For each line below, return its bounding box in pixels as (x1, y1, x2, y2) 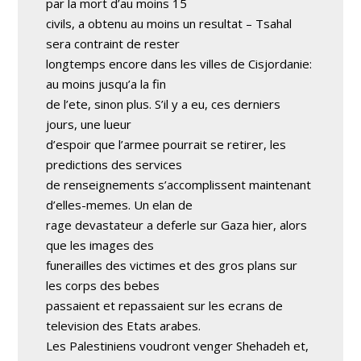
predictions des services (46, 156, 183, 172)
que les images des (46, 236, 155, 253)
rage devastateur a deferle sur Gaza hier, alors (46, 216, 308, 233)
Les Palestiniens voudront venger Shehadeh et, (46, 337, 309, 354)
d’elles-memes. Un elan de (46, 196, 193, 213)
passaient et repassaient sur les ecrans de (46, 297, 284, 313)
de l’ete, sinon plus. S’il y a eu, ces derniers (46, 95, 281, 112)
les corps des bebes (46, 276, 160, 293)
